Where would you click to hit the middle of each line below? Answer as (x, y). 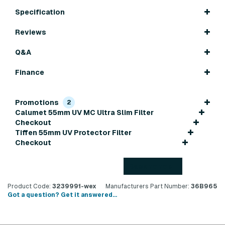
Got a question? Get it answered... (62, 195)
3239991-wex (74, 186)
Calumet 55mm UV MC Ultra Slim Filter (84, 112)
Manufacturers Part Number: (147, 186)
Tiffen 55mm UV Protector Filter (73, 132)
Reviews (31, 32)
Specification (40, 12)
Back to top (150, 166)
